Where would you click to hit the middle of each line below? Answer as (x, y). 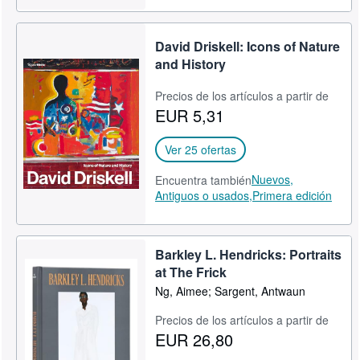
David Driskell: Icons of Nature (248, 46)
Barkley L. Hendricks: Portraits (249, 254)
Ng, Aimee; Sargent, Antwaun (231, 291)
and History (191, 64)
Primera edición (292, 195)
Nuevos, (273, 179)
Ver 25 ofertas (201, 149)
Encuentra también (204, 180)
